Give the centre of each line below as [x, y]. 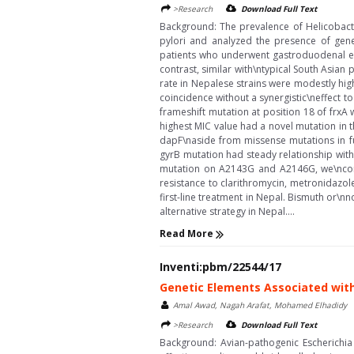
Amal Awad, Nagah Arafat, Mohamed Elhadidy [260, 305]
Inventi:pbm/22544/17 [220, 267]
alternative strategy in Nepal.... [227, 212]
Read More [188, 234]
